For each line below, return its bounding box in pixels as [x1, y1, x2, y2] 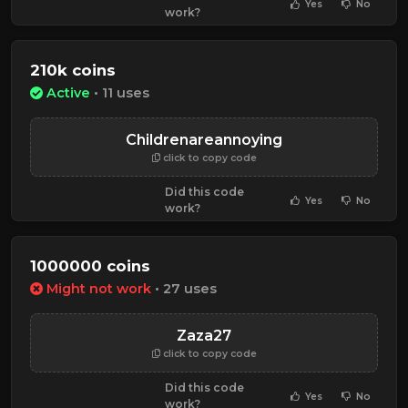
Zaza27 [177, 327, 231, 345]
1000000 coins [30, 257, 150, 276]
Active [46, 85, 90, 102]
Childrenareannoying [126, 131, 282, 149]
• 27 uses [151, 280, 217, 298]
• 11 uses [90, 85, 149, 102]
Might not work [46, 280, 151, 298]
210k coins [30, 60, 116, 79]
